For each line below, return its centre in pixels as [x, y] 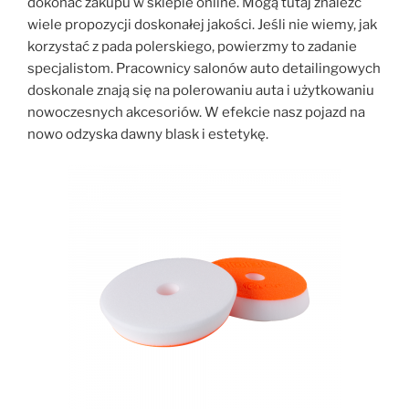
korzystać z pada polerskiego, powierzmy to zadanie [192, 46]
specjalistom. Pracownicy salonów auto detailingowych [204, 68]
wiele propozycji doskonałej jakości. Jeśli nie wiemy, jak [202, 24]
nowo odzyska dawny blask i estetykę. [148, 134]
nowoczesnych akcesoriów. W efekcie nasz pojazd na [196, 112]
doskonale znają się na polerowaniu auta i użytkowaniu [201, 90]
